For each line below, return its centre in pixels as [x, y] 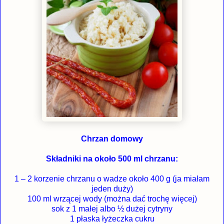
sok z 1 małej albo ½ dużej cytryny [112, 208]
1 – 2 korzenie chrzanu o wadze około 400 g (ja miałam [112, 178]
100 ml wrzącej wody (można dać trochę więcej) [112, 198]
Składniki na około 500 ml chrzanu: [112, 158]
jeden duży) [112, 188]
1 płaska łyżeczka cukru [112, 218]
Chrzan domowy [112, 138]
